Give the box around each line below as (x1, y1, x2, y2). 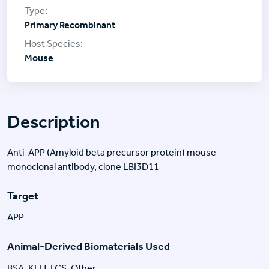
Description (7, 110, 100, 133)
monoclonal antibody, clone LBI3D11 (7, 160, 159, 172)
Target (7, 189, 38, 202)
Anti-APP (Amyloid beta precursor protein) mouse (7, 146, 216, 158)
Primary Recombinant (25, 19, 115, 31)
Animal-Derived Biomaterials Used (7, 240, 170, 253)
